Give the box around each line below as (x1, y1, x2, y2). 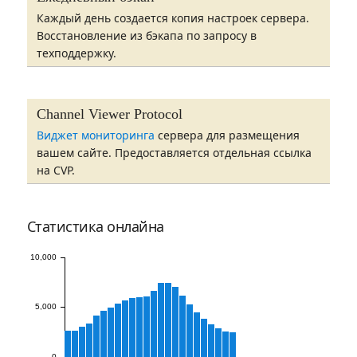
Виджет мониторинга (36, 127, 155, 143)
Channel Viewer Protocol (36, 106, 182, 122)
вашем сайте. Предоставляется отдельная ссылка (36, 145, 312, 160)
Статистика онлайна (26, 217, 164, 236)
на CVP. (36, 163, 75, 178)
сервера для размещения (154, 127, 300, 143)
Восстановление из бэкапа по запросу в (36, 28, 257, 43)
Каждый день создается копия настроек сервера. (36, 10, 309, 25)
